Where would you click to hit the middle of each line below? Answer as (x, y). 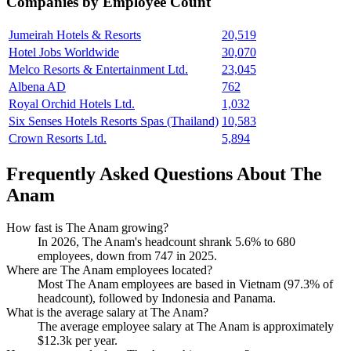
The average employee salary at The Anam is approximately (186, 327)
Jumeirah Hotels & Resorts (75, 34)
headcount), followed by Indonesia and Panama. (157, 299)
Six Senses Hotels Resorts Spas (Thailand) (114, 121)
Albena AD (37, 86)
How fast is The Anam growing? (87, 228)
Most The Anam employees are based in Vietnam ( (163, 284)
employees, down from (96, 256)
